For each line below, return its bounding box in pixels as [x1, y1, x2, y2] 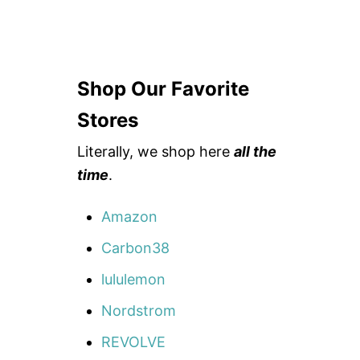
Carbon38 [101, 239, 170, 257]
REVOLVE [101, 333, 166, 351]
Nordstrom [101, 302, 176, 320]
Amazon [101, 208, 157, 226]
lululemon [101, 271, 166, 288]
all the [234, 143, 276, 161]
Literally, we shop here [77, 143, 234, 161]
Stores [77, 108, 139, 133]
